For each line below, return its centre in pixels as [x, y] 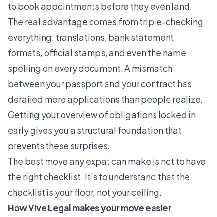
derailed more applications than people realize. [105, 99]
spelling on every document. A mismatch [90, 68]
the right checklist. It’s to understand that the [99, 176]
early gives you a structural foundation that [95, 130]
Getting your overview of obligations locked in [102, 114]
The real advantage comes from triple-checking [106, 21]
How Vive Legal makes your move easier [90, 207]
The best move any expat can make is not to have [107, 161]
